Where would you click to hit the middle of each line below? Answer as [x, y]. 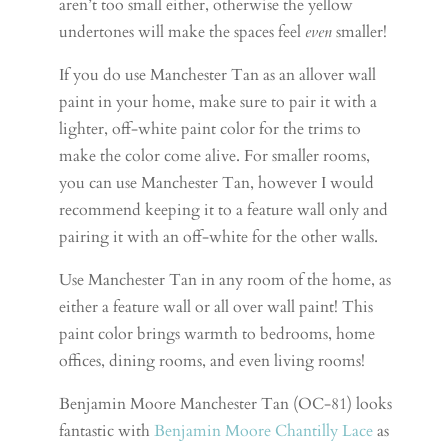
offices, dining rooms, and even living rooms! [212, 360]
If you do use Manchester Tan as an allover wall [218, 74]
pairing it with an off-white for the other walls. [219, 236]
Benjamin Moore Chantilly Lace [264, 430]
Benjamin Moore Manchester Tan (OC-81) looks [226, 403]
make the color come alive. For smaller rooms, [215, 155]
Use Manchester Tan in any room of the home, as [225, 279]
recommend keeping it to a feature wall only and [224, 209]
